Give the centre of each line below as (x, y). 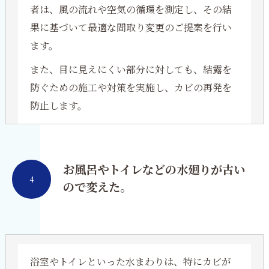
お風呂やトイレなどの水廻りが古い (154, 170)
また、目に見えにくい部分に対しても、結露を (131, 69)
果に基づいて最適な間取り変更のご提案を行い (131, 27)
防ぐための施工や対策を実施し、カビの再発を (131, 87)
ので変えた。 (97, 188)
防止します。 (58, 105)
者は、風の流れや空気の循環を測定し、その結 (131, 9)
